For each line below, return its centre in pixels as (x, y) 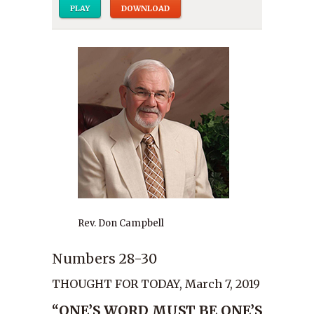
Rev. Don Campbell (121, 223)
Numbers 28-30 (104, 259)
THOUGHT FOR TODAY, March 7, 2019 (156, 284)
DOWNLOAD (145, 8)
